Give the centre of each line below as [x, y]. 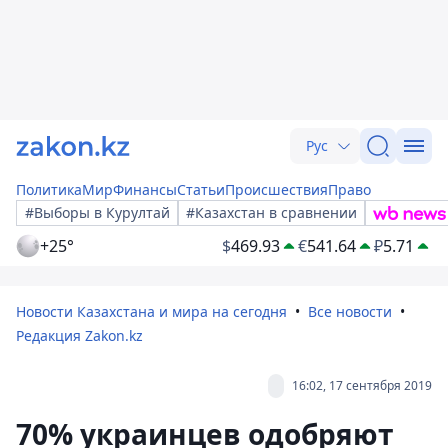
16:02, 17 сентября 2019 [362, 385]
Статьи [201, 189]
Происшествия [276, 189]
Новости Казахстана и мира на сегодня [151, 311]
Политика [49, 189]
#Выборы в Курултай [97, 212]
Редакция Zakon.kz [79, 335]
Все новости [350, 311]
